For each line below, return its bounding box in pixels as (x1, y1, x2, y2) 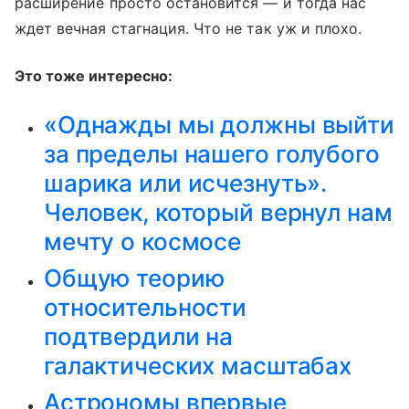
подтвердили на (44, 321, 234, 351)
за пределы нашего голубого (44, 139, 380, 168)
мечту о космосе (44, 226, 242, 256)
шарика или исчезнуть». (44, 168, 328, 197)
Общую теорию (44, 263, 225, 292)
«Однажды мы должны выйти (44, 110, 394, 139)
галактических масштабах (44, 351, 352, 380)
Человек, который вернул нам (44, 197, 393, 226)
